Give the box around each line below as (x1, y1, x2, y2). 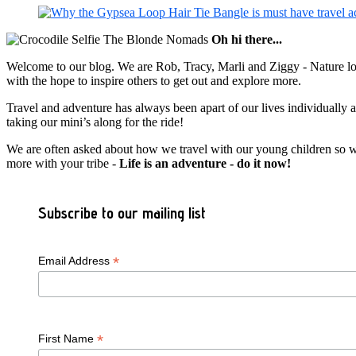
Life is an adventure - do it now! (119, 156, 291, 170)
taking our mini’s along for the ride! (6, 114, 184, 129)
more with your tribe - (6, 156, 119, 170)
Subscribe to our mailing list (37, 203, 206, 222)
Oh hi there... (211, 32, 282, 46)
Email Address (37, 253, 113, 267)
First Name (37, 332, 97, 346)
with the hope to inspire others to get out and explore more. (6, 73, 301, 87)
